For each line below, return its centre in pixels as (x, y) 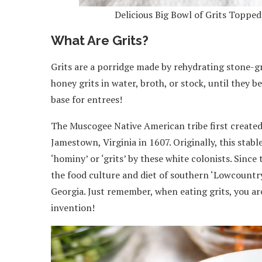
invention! (74, 207)
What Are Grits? (100, 40)
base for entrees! (87, 99)
